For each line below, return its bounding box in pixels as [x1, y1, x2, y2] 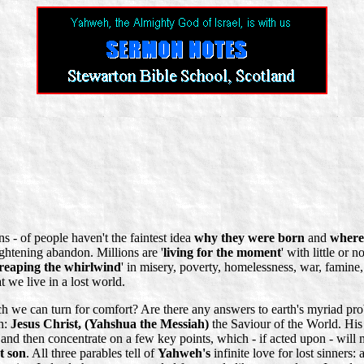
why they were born [194, 230, 305, 245]
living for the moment [163, 245, 281, 259]
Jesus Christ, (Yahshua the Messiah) [11, 316, 209, 331]
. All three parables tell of [26, 345, 158, 360]
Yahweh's [158, 345, 210, 360]
